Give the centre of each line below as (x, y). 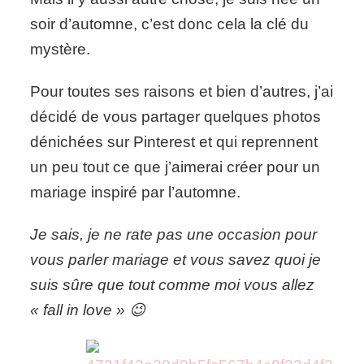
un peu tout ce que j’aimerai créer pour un (175, 167)
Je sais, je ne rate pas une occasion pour (174, 235)
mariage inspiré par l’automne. (136, 193)
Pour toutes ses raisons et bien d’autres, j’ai (182, 92)
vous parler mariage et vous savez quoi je (176, 260)
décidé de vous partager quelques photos (176, 117)
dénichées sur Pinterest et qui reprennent (174, 142)
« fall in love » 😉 (88, 310)
